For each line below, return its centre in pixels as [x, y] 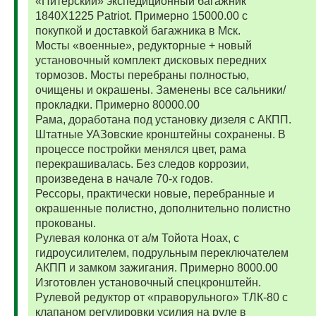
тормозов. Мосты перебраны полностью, [142, 75]
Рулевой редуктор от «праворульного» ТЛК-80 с [161, 298]
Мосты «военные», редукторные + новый [143, 46]
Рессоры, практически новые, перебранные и [154, 194]
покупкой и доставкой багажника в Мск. [138, 31]
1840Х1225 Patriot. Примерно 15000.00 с [141, 16]
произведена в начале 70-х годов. [124, 179]
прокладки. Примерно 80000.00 [117, 105]
